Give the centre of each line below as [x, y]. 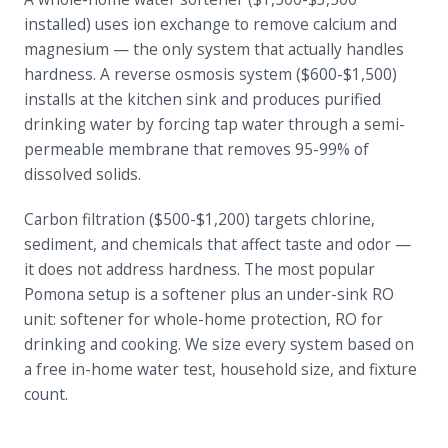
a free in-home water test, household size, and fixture [220, 369]
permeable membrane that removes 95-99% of [196, 149]
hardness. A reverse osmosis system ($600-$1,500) [210, 74]
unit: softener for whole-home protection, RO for [203, 319]
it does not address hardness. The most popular [199, 269]
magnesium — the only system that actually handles [214, 49]
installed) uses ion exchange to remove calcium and [210, 24]
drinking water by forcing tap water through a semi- [214, 124]
